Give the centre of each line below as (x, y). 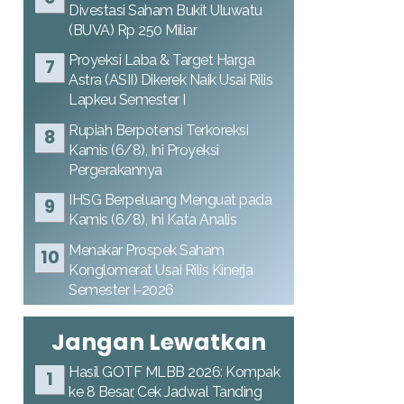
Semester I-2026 (121, 289)
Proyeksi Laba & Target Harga (161, 60)
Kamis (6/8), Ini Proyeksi (144, 150)
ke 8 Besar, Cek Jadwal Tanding (165, 391)
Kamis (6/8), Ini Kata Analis (152, 220)
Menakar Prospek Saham (147, 250)
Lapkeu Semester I (127, 100)
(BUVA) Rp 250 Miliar (133, 30)
